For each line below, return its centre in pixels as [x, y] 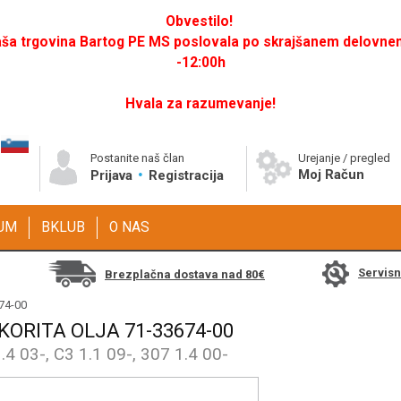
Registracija [186, 175]
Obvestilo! [199, 21]
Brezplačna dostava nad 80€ [185, 274]
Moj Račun [331, 175]
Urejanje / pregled [344, 158]
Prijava [113, 175]
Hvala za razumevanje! [200, 104]
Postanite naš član [137, 158]
